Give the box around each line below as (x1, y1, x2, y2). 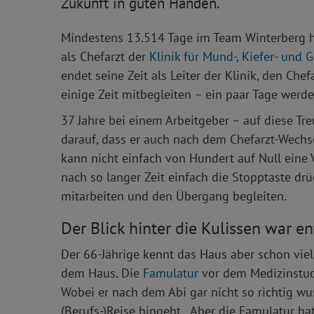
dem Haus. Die (61, 264, 143, 281)
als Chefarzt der (61, 48, 149, 64)
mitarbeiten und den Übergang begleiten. (61, 187, 287, 204)
